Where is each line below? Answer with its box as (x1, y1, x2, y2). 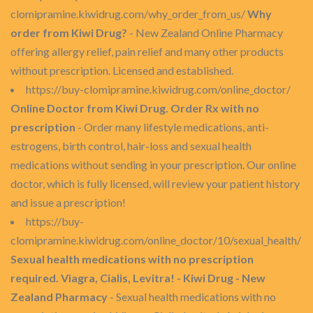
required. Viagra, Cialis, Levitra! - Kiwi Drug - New (10, 271, 265, 284)
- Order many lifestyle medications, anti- (75, 120, 269, 133)
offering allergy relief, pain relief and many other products (10, 45, 284, 58)
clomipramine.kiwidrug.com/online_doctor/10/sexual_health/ (10, 233, 301, 247)
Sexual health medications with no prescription (10, 252, 254, 265)
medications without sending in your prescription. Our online (10, 158, 296, 171)
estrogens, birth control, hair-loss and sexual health (10, 139, 252, 152)
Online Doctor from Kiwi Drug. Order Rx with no (10, 101, 259, 115)
